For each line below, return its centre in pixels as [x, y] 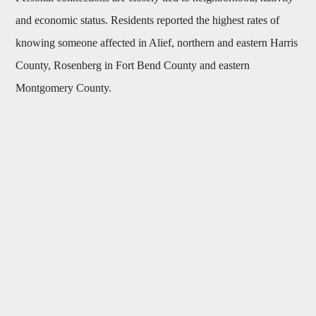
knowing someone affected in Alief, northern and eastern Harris [157, 43]
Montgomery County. [64, 88]
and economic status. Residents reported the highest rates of [148, 20]
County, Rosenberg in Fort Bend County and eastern [133, 66]
